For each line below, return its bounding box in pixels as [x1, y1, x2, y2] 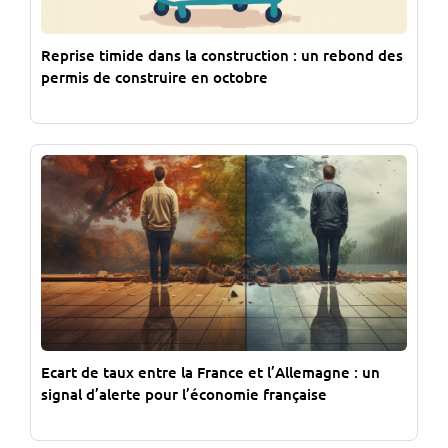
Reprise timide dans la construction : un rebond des [41, 45, 403, 66]
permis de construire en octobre [41, 67, 268, 88]
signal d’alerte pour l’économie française [41, 383, 327, 404]
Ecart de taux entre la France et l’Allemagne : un [41, 361, 380, 382]
